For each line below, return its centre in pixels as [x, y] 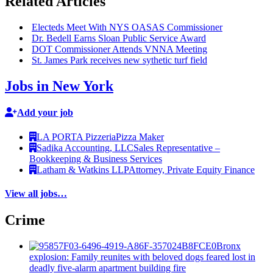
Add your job [45, 113]
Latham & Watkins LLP [83, 169]
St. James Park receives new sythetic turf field [119, 60]
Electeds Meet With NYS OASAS [99, 27]
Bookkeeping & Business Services [96, 158]
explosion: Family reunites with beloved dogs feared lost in [142, 257]
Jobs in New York [59, 86]
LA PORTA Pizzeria [76, 136]
